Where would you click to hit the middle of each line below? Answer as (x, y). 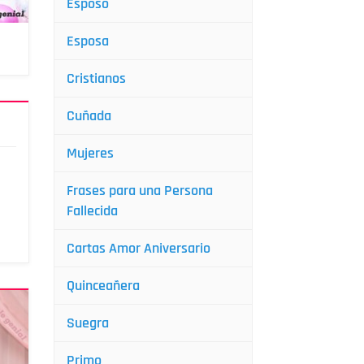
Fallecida (92, 211)
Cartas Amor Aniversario (139, 248)
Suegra (88, 323)
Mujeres (90, 153)
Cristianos (96, 78)
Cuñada (89, 116)
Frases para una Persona (140, 191)
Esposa (88, 41)
